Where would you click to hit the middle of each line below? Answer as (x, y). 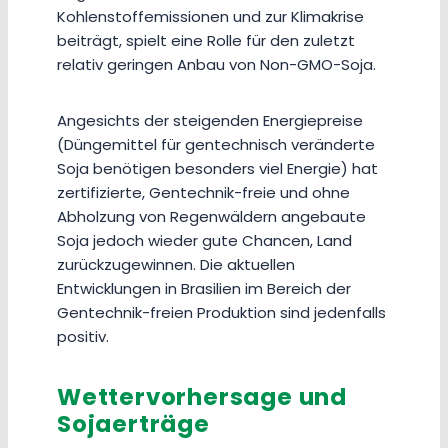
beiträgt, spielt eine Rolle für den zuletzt (206, 41)
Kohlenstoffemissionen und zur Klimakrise (210, 17)
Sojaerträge (133, 423)
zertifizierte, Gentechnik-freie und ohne (203, 193)
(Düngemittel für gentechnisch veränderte (216, 145)
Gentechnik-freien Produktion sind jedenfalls (221, 313)
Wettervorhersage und (202, 396)
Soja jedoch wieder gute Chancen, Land (204, 241)
